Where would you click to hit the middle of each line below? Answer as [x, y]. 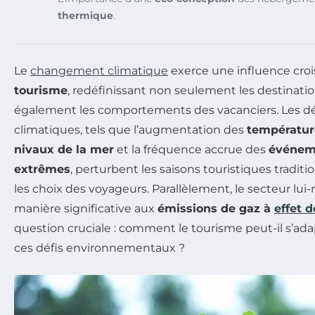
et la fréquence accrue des [191, 149]
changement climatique [99, 70]
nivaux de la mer [64, 149]
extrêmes [42, 169]
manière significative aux [86, 208]
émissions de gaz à [216, 208]
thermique [85, 15]
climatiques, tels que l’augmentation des [130, 129]
